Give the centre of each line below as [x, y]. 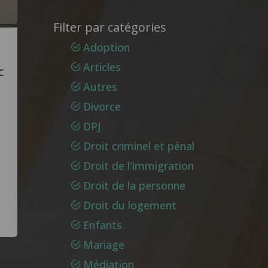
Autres [100, 87]
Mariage [103, 245]
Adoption [106, 47]
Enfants [102, 225]
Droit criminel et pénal [138, 146]
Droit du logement [130, 205]
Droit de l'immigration [138, 166]
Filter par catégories [109, 27]
